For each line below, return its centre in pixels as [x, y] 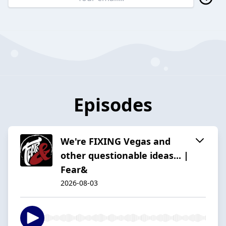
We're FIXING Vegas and [116, 141]
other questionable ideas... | [125, 155]
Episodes [113, 104]
